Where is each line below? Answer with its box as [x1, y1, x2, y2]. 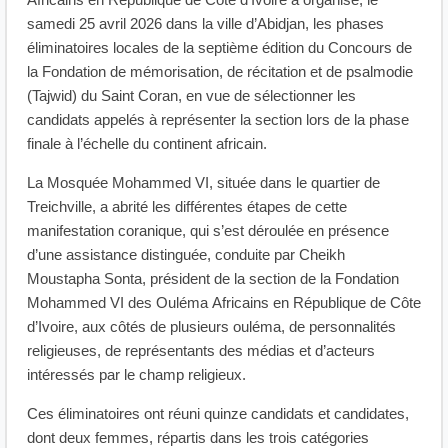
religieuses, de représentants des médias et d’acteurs [27, 340, 375, 362]
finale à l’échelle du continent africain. [27, 133, 267, 155]
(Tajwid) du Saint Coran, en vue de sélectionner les [27, 85, 356, 107]
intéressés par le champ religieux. [27, 364, 246, 386]
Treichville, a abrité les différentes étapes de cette [27, 196, 347, 218]
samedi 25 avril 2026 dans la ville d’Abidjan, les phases [27, 13, 384, 35]
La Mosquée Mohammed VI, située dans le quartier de [27, 172, 380, 194]
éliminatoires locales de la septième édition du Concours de [27, 37, 412, 59]
